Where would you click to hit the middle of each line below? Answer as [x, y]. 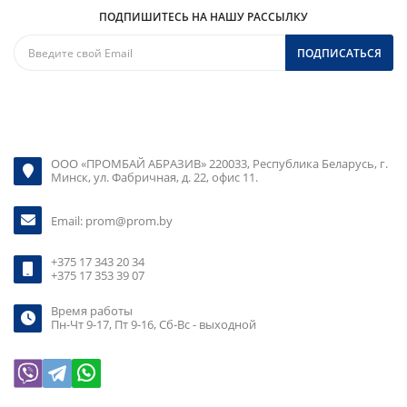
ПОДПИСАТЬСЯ [339, 53]
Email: [68, 221]
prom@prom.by [129, 221]
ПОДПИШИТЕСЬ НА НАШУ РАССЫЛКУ [203, 17]
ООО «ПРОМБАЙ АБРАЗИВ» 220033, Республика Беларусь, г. [219, 164]
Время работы [92, 311]
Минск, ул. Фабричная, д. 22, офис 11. [154, 177]
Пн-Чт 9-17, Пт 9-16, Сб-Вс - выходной [154, 324]
